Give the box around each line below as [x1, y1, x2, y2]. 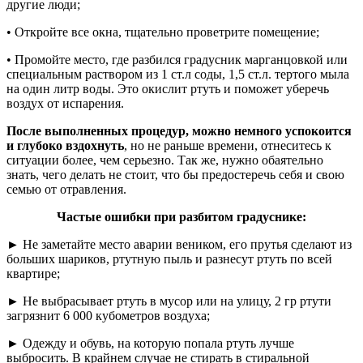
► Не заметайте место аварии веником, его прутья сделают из [6, 237, 352, 252]
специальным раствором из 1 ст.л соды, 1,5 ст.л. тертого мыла [6, 67, 349, 82]
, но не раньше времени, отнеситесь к [124, 139, 331, 153]
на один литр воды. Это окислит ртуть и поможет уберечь [6, 82, 329, 96]
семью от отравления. [6, 182, 126, 197]
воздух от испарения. [6, 96, 124, 111]
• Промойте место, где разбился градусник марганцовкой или [6, 53, 348, 67]
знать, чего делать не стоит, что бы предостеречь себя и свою [6, 168, 344, 182]
